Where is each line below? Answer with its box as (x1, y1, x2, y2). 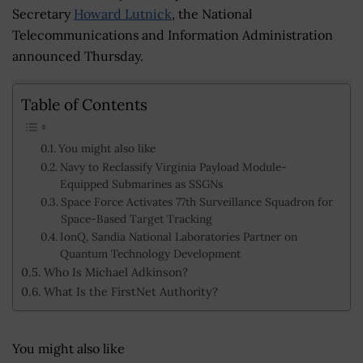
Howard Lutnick (74, 5, 172, 22)
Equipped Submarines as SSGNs (59, 177, 223, 192)
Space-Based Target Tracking (60, 211, 212, 227)
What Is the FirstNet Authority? (43, 284, 218, 300)
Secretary (12, 5, 74, 22)
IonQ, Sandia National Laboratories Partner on (59, 229, 297, 245)
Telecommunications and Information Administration (12, 26, 333, 43)
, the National (172, 5, 252, 22)
